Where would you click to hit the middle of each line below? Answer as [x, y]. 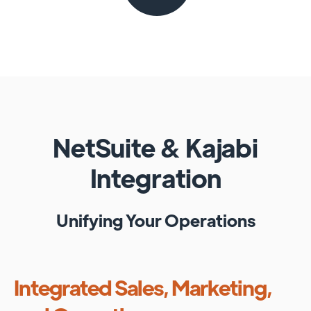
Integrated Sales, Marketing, [143, 287]
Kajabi [222, 147]
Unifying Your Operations [155, 219]
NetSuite [106, 147]
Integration [155, 178]
